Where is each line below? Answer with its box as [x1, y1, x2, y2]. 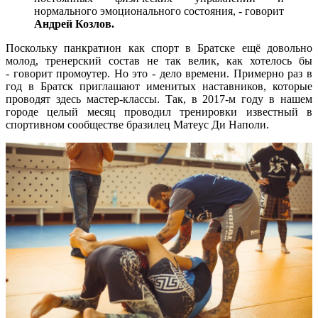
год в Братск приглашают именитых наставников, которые [6, 79, 312, 92]
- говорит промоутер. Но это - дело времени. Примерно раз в [6, 67, 312, 79]
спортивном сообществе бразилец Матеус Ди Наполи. [6, 118, 269, 131]
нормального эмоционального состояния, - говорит [34, 4, 284, 17]
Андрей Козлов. [34, 17, 114, 30]
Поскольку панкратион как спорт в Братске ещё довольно [6, 41, 312, 54]
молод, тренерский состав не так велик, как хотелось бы [6, 54, 312, 67]
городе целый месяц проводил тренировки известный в [6, 105, 312, 118]
